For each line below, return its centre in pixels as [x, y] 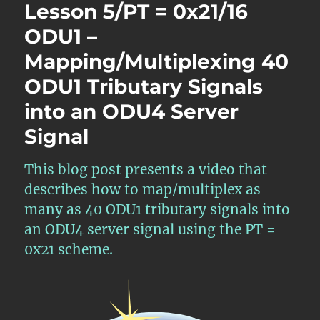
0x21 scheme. [69, 249]
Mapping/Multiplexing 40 [157, 61]
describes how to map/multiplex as [143, 189]
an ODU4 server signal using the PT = [150, 229]
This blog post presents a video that [146, 169]
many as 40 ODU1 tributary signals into [157, 209]
